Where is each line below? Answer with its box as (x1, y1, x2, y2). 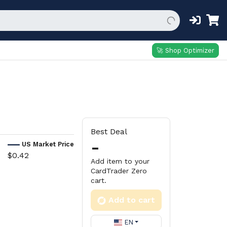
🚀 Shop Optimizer (157, 46, 214, 54)
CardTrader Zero (91, 167, 147, 175)
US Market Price (22, 140, 74, 148)
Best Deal (91, 127, 127, 136)
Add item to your (91, 157, 149, 165)
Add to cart (108, 195, 155, 205)
